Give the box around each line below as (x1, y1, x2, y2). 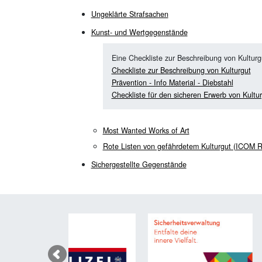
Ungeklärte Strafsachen (91, 9, 168, 20)
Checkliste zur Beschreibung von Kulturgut (111, 65, 251, 76)
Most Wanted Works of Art (102, 125, 189, 136)
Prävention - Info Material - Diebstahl (111, 77, 233, 88)
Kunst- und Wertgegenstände (91, 27, 188, 38)
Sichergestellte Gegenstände (91, 159, 187, 170)
